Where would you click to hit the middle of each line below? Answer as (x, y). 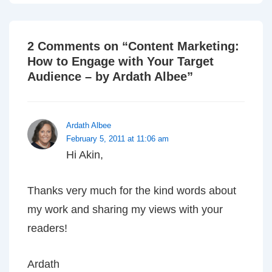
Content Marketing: (184, 46)
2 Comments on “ (78, 46)
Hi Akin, (85, 155)
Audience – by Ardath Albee (107, 76)
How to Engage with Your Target (121, 61)
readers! (47, 228)
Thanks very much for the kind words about (132, 191)
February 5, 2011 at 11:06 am (117, 139)
